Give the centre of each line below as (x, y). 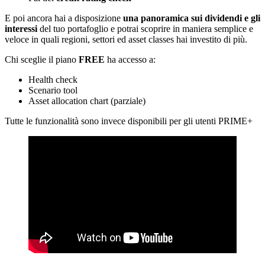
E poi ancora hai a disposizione (64, 18)
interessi (21, 29)
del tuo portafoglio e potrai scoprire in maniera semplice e (145, 29)
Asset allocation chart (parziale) (87, 101)
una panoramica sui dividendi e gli (192, 18)
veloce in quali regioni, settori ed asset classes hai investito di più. (126, 40)
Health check (53, 80)
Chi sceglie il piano (42, 60)
